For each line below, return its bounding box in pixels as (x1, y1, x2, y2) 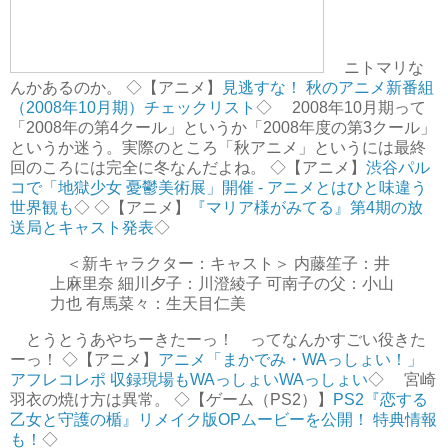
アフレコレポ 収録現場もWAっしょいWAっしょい (10, 371, 368, 389)
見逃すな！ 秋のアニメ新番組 (222, 79, 434, 97)
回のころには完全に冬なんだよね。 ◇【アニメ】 (10, 159, 366, 177)
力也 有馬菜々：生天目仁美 (50, 295, 246, 313)
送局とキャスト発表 (10, 219, 154, 237)
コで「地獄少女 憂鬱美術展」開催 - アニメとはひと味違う (10, 179, 427, 197)
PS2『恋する (333, 391, 428, 409)
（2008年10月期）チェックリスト (10, 99, 256, 117)
